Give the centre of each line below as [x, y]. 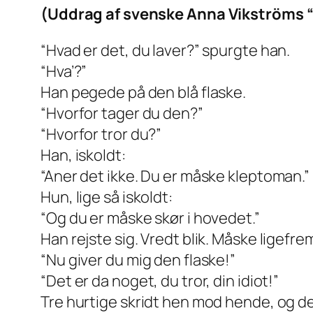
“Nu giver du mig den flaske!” [138, 260]
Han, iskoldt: [83, 155]
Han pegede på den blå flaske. [144, 93]
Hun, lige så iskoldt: [107, 197]
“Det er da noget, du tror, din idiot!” [160, 281]
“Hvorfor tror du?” [101, 134]
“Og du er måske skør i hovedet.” [150, 218]
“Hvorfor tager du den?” [122, 114]
